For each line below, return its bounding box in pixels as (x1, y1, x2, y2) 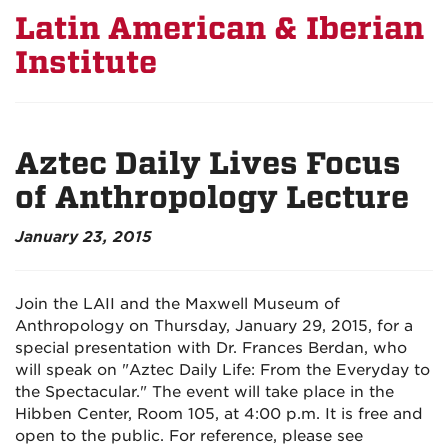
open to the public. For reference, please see (15, 427, 363, 445)
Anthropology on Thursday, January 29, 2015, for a (15, 317, 413, 335)
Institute (15, 45, 157, 80)
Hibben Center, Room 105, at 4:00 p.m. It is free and (15, 405, 423, 423)
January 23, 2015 (15, 228, 152, 246)
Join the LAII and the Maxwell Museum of (15, 295, 340, 313)
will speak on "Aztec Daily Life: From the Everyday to (15, 361, 430, 379)
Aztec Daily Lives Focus (15, 146, 401, 181)
